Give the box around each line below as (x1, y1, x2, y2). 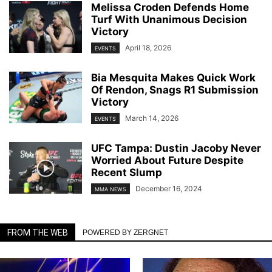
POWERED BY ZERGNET (83, 228, 168, 237)
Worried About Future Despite (91, 154, 243, 167)
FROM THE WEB (7, 228, 68, 238)
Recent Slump (91, 166, 162, 179)
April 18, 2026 (125, 42, 171, 52)
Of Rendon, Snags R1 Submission (91, 83, 259, 96)
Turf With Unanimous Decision (91, 13, 247, 25)
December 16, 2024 (135, 184, 202, 194)
